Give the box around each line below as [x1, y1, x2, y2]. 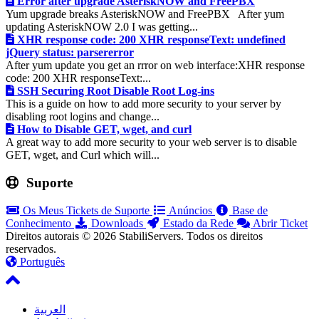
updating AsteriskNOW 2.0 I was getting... [6, 21, 198, 33]
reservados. [6, 242, 56, 255]
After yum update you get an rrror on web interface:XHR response [6, 59, 305, 72]
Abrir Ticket [251, 216, 308, 229]
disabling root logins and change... [6, 110, 159, 123]
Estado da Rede [160, 216, 236, 229]
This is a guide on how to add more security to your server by [6, 98, 281, 110]
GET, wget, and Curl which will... [6, 149, 159, 162]
